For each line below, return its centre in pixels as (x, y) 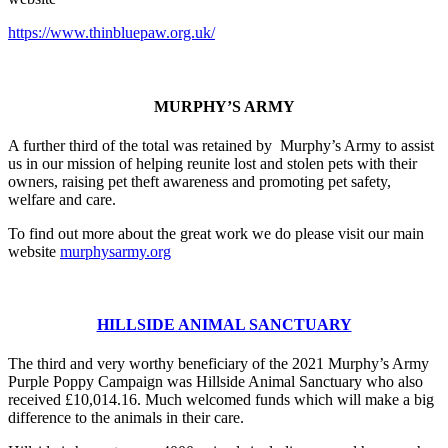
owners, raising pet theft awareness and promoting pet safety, (199, 181)
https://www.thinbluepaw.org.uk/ (111, 33)
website (34, 251)
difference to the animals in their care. (126, 418)
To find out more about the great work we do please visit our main (216, 233)
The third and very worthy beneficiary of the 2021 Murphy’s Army (218, 364)
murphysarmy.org (115, 251)
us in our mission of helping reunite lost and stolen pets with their (212, 163)
